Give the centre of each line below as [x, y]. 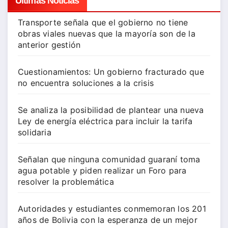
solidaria [35, 133]
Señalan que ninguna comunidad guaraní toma [109, 160]
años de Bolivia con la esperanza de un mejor [108, 220]
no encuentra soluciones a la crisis [86, 83]
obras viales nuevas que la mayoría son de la [107, 34]
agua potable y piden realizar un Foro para [102, 171]
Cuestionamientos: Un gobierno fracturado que [111, 72]
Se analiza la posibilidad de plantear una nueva [111, 110]
